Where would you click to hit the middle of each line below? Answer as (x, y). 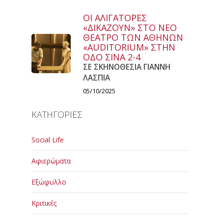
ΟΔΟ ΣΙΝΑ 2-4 (112, 57)
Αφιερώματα (51, 161)
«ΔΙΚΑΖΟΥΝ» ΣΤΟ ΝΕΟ (130, 28)
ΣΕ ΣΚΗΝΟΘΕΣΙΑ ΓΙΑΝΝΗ (127, 67)
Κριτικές (44, 203)
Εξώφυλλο (49, 182)
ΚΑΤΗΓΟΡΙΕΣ (57, 115)
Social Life (48, 140)
